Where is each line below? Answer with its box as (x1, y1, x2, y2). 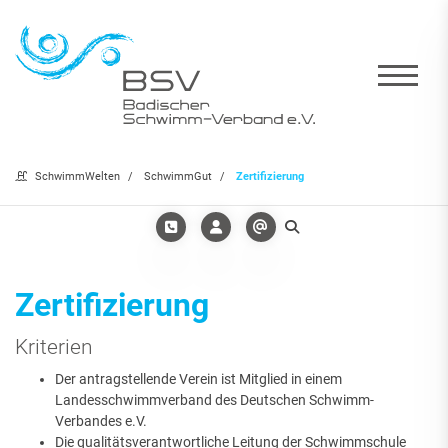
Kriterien (15, 334, 93, 360)
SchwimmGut (144, 170, 212, 184)
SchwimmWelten (35, 170, 120, 184)
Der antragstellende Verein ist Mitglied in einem (55, 371, 342, 388)
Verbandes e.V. (55, 413, 147, 430)
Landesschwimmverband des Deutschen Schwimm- (55, 392, 374, 409)
